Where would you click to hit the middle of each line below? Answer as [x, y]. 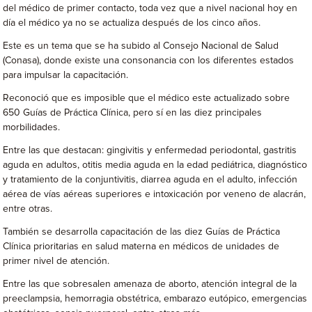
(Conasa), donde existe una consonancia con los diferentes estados [149, 61]
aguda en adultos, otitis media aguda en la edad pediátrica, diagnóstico [155, 165]
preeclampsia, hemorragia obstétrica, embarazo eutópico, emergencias [155, 299]
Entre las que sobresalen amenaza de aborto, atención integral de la [150, 284]
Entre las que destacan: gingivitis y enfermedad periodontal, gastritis [150, 150]
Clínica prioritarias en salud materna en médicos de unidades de [141, 247]
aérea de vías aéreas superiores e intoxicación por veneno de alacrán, [155, 194]
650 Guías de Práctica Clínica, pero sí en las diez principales [133, 113]
